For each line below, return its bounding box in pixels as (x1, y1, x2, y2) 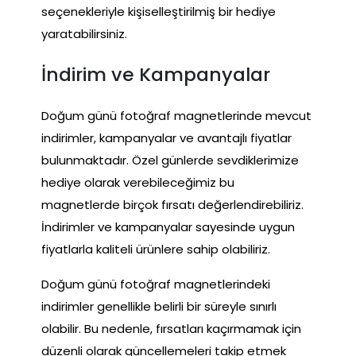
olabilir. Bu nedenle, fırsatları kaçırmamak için (41, 319, 301, 337)
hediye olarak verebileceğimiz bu (41, 173, 234, 191)
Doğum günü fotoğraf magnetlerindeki (41, 275, 270, 292)
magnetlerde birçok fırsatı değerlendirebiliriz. (41, 195, 304, 213)
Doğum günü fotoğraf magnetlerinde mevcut (41, 106, 311, 124)
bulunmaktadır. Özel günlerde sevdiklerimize (41, 151, 299, 168)
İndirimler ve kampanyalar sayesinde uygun (41, 218, 295, 235)
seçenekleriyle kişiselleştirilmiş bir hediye (41, 2, 276, 20)
